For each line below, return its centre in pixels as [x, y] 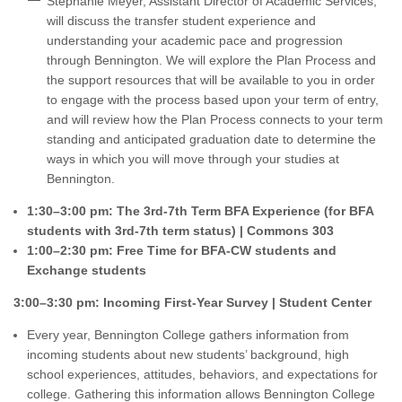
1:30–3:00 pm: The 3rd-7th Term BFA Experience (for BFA [200, 211]
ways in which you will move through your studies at [193, 159]
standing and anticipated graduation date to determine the [211, 139]
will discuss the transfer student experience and [181, 21]
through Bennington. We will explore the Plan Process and [211, 60]
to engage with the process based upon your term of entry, [213, 100]
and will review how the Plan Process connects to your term [215, 119]
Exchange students [87, 270]
